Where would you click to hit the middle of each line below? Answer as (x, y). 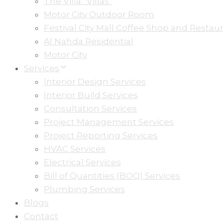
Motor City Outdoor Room (99, 14)
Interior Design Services (95, 82)
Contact (41, 216)
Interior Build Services (91, 95)
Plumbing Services (84, 189)
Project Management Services (109, 122)
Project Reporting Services (101, 135)
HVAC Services (75, 149)
